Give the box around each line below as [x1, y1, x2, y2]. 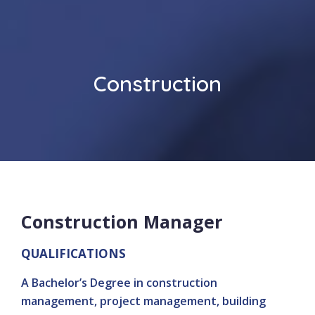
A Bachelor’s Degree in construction [21, 275, 217, 290]
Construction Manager [21, 210, 223, 233]
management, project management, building [21, 293, 266, 309]
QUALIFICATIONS [21, 245, 126, 262]
